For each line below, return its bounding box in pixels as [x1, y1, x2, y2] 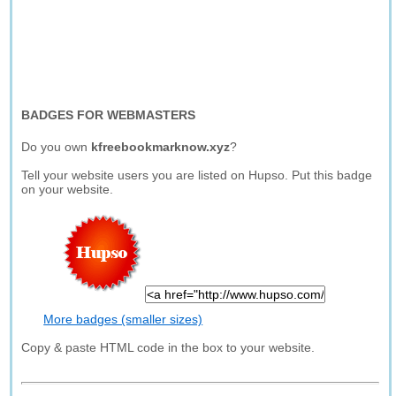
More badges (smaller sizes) [43, 312, 203, 326]
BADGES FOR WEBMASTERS [21, 108, 196, 122]
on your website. [21, 182, 114, 196]
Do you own [21, 140, 92, 154]
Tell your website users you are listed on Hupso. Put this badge [21, 168, 373, 182]
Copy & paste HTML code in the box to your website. [21, 340, 316, 354]
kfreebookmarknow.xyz [91, 140, 231, 154]
